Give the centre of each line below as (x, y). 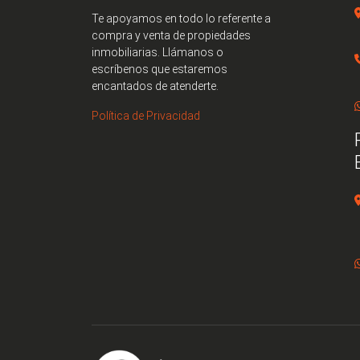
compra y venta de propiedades (171, 36)
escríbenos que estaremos (160, 70)
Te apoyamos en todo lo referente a (181, 19)
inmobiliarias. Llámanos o (157, 53)
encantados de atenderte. (155, 86)
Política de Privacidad (146, 116)
